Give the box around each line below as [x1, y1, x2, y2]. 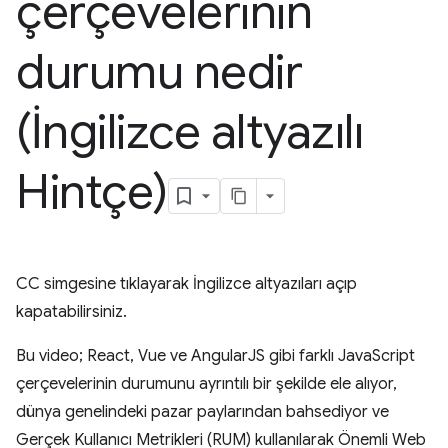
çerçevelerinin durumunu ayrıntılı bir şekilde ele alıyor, [16, 374, 397, 394]
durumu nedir [16, 42, 303, 102]
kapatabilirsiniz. [16, 302, 127, 322]
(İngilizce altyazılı [16, 102, 364, 162]
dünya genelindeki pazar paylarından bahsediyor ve [16, 402, 389, 422]
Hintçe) [16, 162, 168, 222]
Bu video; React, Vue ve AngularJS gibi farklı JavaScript [16, 346, 415, 366]
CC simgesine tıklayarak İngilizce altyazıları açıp [16, 274, 357, 294]
